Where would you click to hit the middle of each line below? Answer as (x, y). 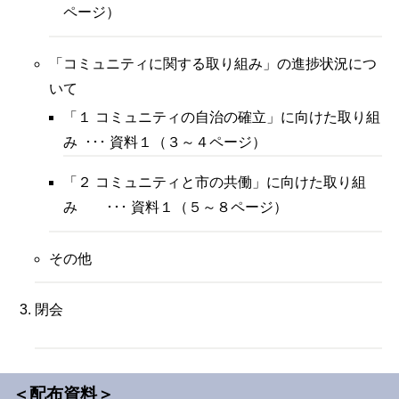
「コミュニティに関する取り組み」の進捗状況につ (213, 63)
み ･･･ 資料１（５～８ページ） (175, 208)
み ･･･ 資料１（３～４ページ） (164, 142)
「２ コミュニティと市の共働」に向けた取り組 (214, 183)
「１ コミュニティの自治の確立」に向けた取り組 (221, 117)
